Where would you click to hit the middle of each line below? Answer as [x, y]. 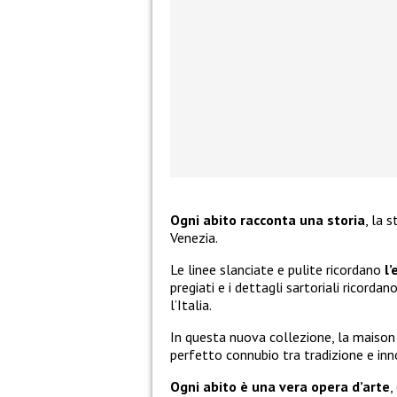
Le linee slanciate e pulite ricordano [277, 269]
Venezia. [194, 237]
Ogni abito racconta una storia [268, 219]
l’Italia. [191, 304]
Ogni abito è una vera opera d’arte [280, 386]
